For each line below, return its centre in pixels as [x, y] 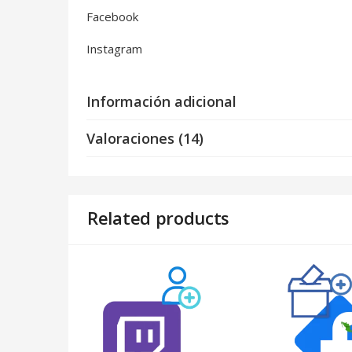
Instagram [114, 49]
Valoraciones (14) [145, 138]
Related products [159, 218]
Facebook [112, 16]
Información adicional [161, 101]
